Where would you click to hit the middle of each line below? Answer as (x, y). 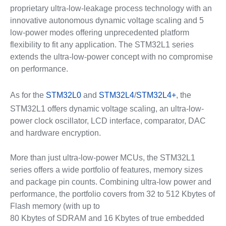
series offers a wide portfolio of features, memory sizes (106, 170)
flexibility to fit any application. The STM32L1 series (102, 45)
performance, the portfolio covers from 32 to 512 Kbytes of (112, 194)
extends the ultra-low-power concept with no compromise (111, 57)
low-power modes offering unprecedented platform (99, 33)
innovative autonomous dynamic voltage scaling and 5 (107, 20)
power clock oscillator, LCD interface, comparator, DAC (108, 121)
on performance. (39, 69)
